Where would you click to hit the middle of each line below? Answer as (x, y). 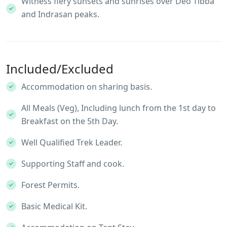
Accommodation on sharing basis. (87, 87)
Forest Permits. (50, 185)
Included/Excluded (60, 69)
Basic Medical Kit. (54, 206)
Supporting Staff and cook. (73, 164)
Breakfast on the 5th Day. (70, 121)
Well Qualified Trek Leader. (72, 143)
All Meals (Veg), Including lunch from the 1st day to (119, 108)
